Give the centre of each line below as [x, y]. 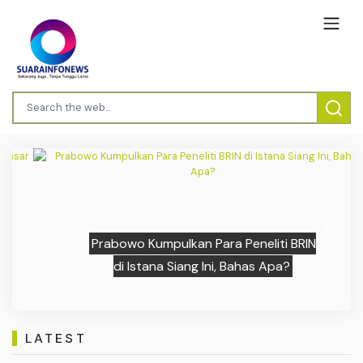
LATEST [56, 339]
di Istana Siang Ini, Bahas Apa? [180, 266]
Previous [58, 237]
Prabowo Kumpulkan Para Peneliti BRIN [183, 243]
